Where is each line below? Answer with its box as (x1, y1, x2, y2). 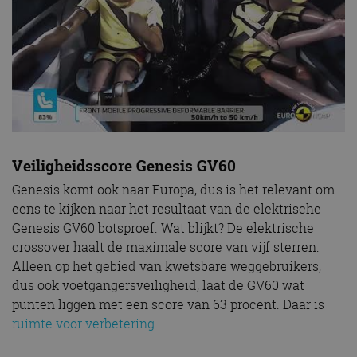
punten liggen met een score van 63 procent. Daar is (12, 295, 324, 313)
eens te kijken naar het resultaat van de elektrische (12, 199, 321, 218)
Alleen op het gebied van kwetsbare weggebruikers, (12, 257, 321, 275)
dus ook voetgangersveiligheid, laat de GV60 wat (12, 276, 304, 294)
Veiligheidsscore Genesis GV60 (12, 155, 236, 177)
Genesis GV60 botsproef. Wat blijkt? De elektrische (12, 218, 314, 237)
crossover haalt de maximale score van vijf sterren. (12, 237, 320, 256)
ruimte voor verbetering (12, 314, 155, 332)
